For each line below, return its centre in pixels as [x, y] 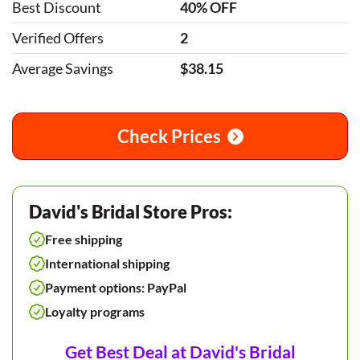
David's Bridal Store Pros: [131, 212]
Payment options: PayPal [116, 287]
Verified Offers [58, 38]
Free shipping [84, 239]
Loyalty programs [95, 311]
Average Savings [63, 68]
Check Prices [169, 136]
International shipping [107, 263]
